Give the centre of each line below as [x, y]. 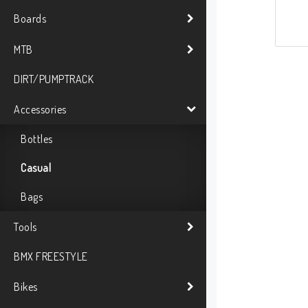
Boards [30, 18]
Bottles [37, 139]
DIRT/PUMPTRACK [54, 79]
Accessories [40, 109]
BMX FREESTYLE [51, 257]
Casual [36, 168]
